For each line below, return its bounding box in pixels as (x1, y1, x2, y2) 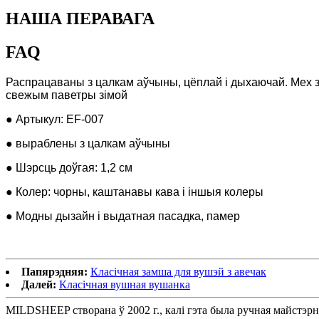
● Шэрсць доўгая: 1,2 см (6, 162, 132, 174)
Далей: (21, 278, 56, 291)
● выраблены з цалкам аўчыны (6, 137, 170, 150)
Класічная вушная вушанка (59, 278, 190, 291)
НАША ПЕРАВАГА (6, 9, 155, 28)
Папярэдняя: (21, 266, 88, 278)
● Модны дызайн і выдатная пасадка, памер (6, 210, 240, 223)
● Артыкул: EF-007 (6, 113, 104, 126)
